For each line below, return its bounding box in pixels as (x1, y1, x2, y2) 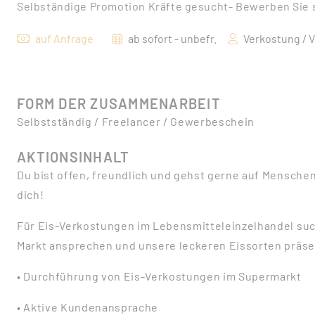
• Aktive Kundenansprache (17, 300, 159, 314)
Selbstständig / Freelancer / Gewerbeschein (17, 115, 255, 128)
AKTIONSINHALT (17, 148, 130, 165)
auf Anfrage (35, 32, 94, 45)
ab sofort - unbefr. (128, 32, 217, 45)
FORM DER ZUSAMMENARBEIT (17, 95, 221, 112)
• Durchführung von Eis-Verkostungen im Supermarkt (17, 269, 302, 283)
